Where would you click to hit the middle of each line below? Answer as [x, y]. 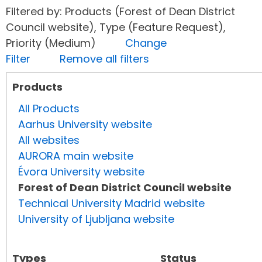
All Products [49, 109]
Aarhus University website [85, 125]
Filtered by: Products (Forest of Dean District [120, 12]
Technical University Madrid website [111, 204]
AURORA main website [76, 156]
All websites [49, 140]
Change [146, 43]
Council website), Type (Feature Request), [116, 27]
